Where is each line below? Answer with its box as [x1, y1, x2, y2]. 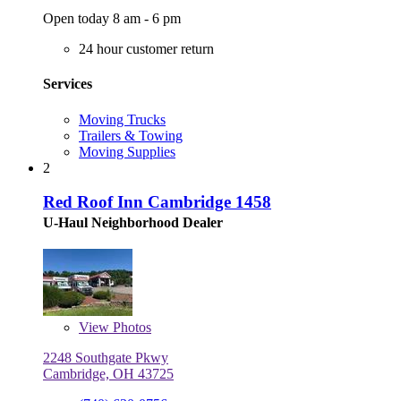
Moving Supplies [79, 143, 175, 159]
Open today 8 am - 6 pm [43, 11, 181, 27]
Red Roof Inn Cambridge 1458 [43, 192, 271, 212]
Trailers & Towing [79, 127, 183, 143]
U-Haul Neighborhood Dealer [43, 215, 223, 231]
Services [43, 76, 92, 92]
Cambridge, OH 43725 [43, 366, 174, 382]
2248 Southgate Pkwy [43, 350, 168, 366]
